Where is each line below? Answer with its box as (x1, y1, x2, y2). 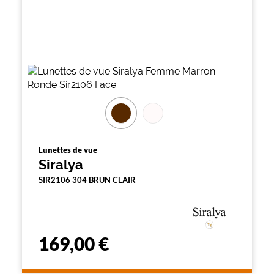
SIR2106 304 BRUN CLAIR (39, 175, 136, 185)
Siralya (39, 157, 83, 172)
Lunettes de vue (39, 145, 97, 155)
